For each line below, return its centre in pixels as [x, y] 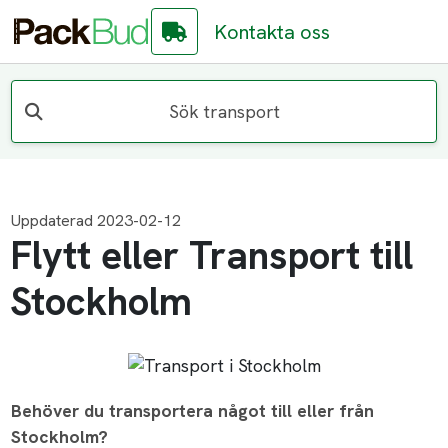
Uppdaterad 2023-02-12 [96, 221]
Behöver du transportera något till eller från [193, 411]
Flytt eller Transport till [212, 256]
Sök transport [224, 111]
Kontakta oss [272, 31]
